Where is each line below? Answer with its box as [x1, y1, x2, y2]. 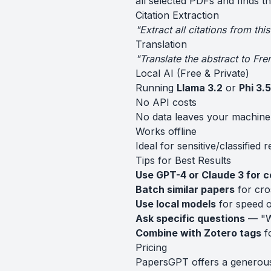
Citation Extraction [135, 9, 219, 21]
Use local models [135, 198, 216, 210]
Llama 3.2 [177, 82, 223, 94]
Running [135, 82, 177, 94]
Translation [135, 38, 187, 50]
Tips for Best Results [135, 154, 231, 166]
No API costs [135, 96, 197, 108]
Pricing [135, 241, 167, 253]
